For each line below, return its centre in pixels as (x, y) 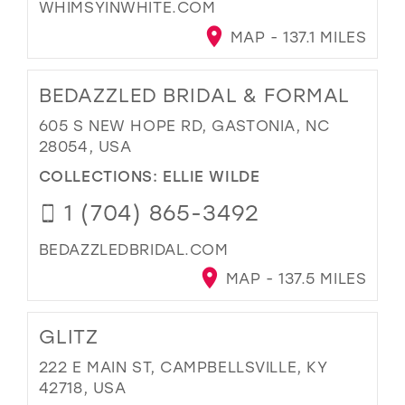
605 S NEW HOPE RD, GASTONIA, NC (184, 126)
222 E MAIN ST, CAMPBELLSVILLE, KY (183, 367)
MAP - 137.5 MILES (294, 278)
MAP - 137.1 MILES (296, 37)
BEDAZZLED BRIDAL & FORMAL (194, 95)
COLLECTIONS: (101, 175)
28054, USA (85, 146)
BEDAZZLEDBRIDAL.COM (133, 249)
